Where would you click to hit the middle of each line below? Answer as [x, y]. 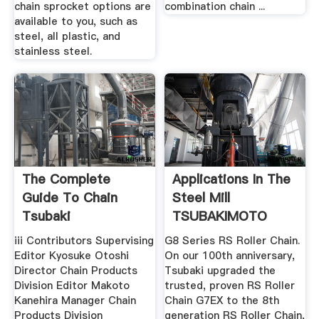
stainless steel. [53, 52]
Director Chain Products [75, 271]
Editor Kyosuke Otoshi [71, 256]
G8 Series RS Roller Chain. [232, 241]
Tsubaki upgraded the [220, 271]
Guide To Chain [69, 197]
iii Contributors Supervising [84, 241]
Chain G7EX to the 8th [222, 301]
